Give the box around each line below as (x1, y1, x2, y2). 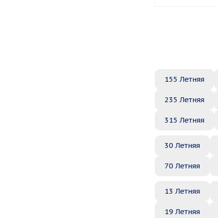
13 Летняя (164, 186, 200, 196)
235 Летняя (164, 95, 204, 104)
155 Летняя (164, 74, 204, 84)
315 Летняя (164, 115, 204, 125)
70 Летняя (164, 161, 200, 170)
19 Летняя (164, 207, 200, 216)
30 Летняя (164, 141, 200, 150)
